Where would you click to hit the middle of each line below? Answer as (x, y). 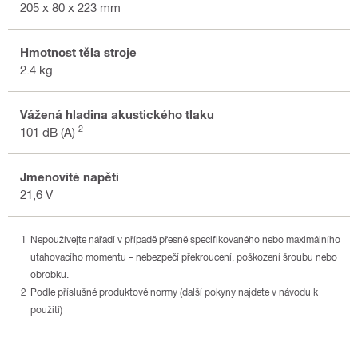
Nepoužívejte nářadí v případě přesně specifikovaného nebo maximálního (185, 239)
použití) (46, 310)
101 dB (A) (49, 131)
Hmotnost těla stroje (78, 52)
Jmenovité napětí (70, 176)
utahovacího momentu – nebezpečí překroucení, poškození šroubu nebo (184, 257)
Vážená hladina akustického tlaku (117, 114)
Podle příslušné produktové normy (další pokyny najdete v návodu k (174, 292)
